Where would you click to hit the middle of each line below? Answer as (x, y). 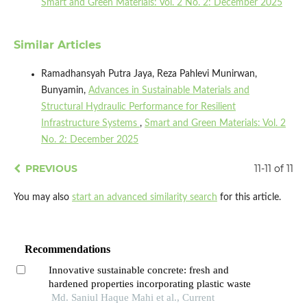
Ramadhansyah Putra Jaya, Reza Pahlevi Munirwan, (149, 74)
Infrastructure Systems (90, 123)
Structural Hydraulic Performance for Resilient (138, 107)
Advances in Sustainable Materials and (169, 90)
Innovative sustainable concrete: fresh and (138, 270)
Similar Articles (57, 45)
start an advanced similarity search (144, 197)
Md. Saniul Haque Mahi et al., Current (133, 297)
